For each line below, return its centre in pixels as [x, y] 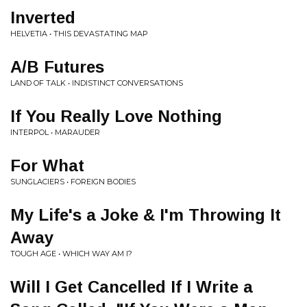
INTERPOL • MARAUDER [55, 132]
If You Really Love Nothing [116, 116]
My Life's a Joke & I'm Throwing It [146, 215]
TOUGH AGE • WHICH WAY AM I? [71, 254]
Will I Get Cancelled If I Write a [132, 287]
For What [47, 165]
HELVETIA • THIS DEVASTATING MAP [79, 34]
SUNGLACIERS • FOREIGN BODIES [73, 182]
